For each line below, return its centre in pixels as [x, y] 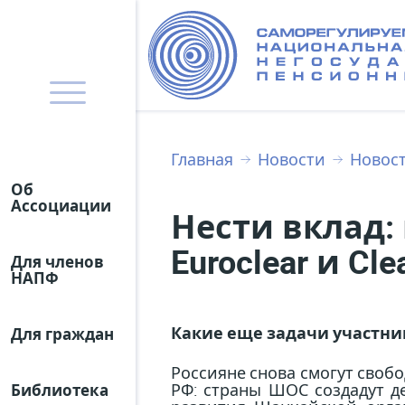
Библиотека [60, 390]
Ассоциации [61, 206]
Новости [292, 159]
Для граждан [62, 334]
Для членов [57, 262]
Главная [202, 159]
